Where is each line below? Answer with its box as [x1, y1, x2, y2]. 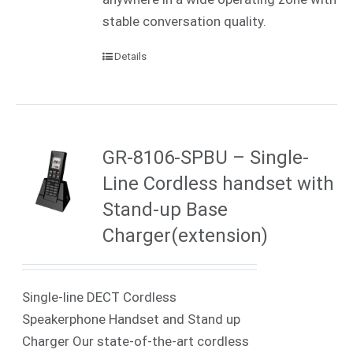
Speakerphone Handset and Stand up [22, 310, 241, 327]
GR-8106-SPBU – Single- [102, 146, 310, 169]
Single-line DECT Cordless [22, 288, 177, 305]
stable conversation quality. [102, 13, 267, 29]
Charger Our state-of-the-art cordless [22, 333, 250, 349]
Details [114, 50, 147, 62]
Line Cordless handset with [102, 172, 335, 195]
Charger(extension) [102, 224, 269, 247]
